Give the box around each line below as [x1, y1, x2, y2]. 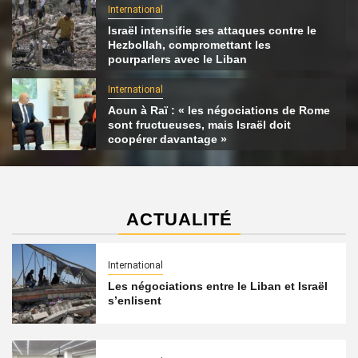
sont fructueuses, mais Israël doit [107, 117, 291, 131]
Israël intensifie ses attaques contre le [107, 23, 316, 37]
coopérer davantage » [107, 132, 227, 145]
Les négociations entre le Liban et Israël [107, 280, 328, 292]
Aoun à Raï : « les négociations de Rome [107, 103, 330, 117]
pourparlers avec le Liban [107, 52, 247, 66]
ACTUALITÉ [125, 209, 233, 229]
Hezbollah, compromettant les [107, 38, 271, 51]
